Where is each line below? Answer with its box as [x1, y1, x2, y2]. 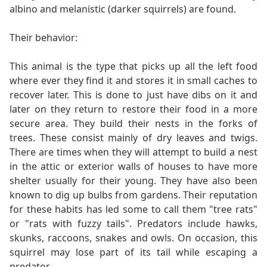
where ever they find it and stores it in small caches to [10, 74, 257, 88]
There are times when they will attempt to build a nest [10, 145, 257, 159]
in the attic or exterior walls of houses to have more [10, 160, 257, 173]
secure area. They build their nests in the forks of [10, 117, 257, 131]
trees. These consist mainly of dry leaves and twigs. [10, 131, 257, 145]
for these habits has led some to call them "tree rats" [10, 203, 257, 216]
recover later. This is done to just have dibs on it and [10, 88, 257, 102]
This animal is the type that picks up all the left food [10, 60, 257, 73]
